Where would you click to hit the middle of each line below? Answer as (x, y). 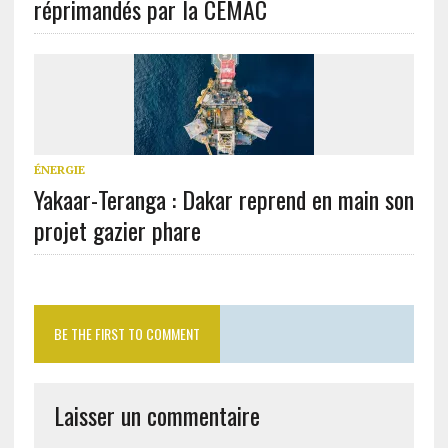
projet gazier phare (117, 230)
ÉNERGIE (59, 169)
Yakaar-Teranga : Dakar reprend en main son (223, 199)
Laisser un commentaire (156, 415)
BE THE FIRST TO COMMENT (126, 333)
